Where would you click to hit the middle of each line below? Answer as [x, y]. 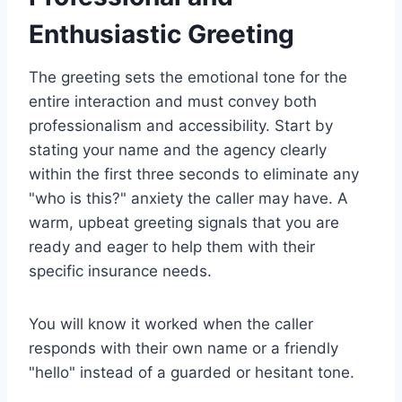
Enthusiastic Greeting [162, 35]
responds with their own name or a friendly [184, 349]
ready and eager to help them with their [172, 247]
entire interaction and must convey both [173, 102]
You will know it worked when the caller [171, 324]
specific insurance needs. [120, 271]
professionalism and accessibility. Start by [181, 126]
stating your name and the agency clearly [178, 150]
